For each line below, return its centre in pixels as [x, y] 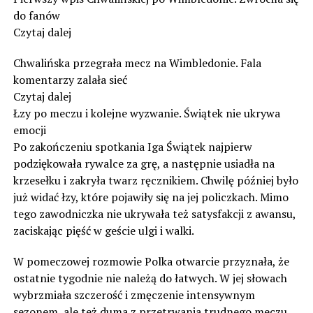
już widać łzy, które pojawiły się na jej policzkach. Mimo [151, 197]
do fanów [36, 15]
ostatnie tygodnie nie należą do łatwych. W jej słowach [150, 278]
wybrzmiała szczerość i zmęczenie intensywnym [134, 294]
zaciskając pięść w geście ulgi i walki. [103, 230]
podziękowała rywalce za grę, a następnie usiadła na [144, 163]
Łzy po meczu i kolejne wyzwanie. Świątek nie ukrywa [146, 113]
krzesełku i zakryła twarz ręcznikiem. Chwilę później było [155, 180]
